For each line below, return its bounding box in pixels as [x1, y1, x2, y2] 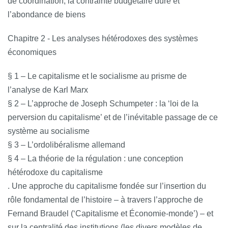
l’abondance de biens [8, 10, 85, 19]
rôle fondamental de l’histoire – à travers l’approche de [8, 195, 203, 204]
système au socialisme [8, 126, 90, 135]
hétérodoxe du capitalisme [8, 167, 103, 177]
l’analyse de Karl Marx [8, 85, 88, 94]
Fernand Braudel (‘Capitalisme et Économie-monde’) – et [8, 209, 213, 218]
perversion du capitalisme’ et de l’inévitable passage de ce [8, 112, 218, 122]
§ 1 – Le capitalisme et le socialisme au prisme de [8, 71, 187, 80]
